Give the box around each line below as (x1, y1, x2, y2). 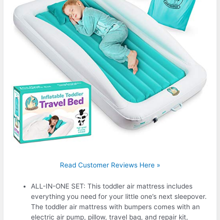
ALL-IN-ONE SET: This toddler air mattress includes (31, 182, 193, 191)
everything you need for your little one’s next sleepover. (31, 192, 207, 201)
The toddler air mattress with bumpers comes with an (31, 203, 200, 211)
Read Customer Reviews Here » (60, 161, 160, 169)
